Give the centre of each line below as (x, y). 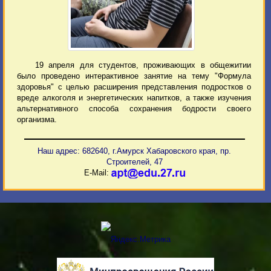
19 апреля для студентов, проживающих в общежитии (143, 65)
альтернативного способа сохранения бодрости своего (134, 109)
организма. (37, 120)
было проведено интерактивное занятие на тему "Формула (134, 76)
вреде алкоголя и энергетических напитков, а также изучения (134, 98)
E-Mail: (97, 173)
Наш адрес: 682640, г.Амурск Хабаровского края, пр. (135, 151)
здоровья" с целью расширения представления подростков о (134, 87)
